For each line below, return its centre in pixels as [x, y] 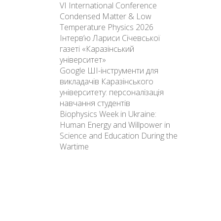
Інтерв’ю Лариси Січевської [110, 38]
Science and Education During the [119, 136]
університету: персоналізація [112, 92]
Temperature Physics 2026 [107, 27]
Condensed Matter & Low [106, 16]
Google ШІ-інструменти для [109, 71]
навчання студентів [95, 103]
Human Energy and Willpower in [115, 125]
